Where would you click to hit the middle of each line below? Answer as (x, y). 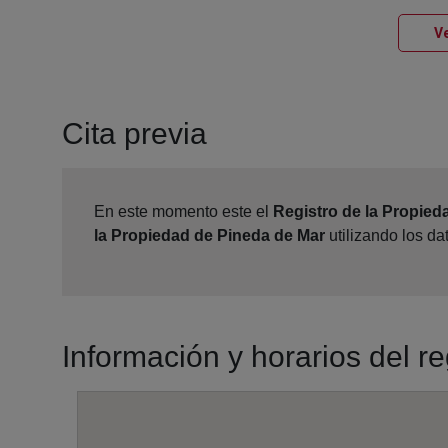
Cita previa (134, 134)
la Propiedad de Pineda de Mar (209, 236)
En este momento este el (183, 212)
